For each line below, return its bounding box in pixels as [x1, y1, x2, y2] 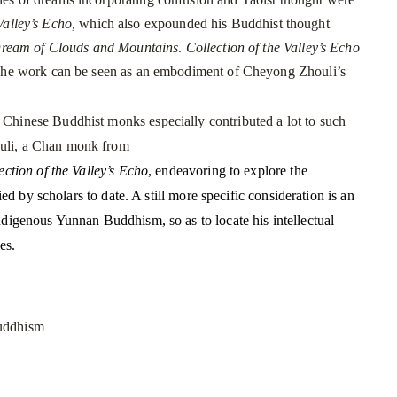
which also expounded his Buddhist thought [75, 16, 330, 31]
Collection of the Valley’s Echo [185, 40, 360, 55]
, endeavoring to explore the [148, 163, 307, 178]
